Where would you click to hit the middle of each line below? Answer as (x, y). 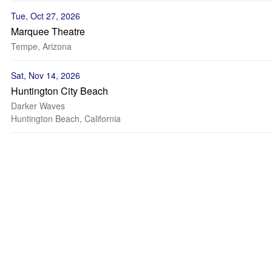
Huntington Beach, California (66, 118)
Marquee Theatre (48, 31)
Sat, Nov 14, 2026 (46, 75)
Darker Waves (38, 106)
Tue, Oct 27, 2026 (46, 16)
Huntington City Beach (59, 91)
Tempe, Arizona (41, 46)
